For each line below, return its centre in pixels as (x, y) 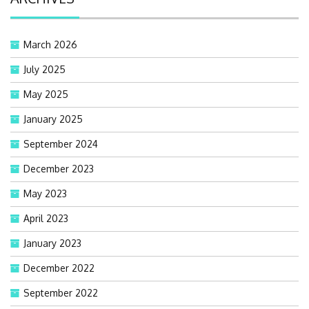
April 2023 (46, 218)
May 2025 (46, 94)
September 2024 (61, 143)
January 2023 (52, 243)
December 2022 (59, 268)
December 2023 (59, 168)
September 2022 (61, 292)
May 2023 (45, 193)
